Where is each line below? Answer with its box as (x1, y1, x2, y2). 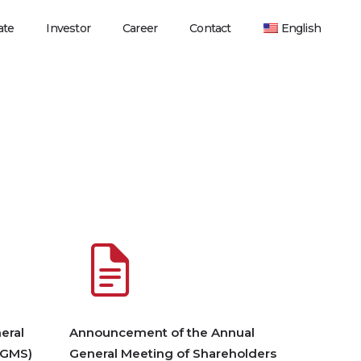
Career (122, 21, 158, 35)
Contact (189, 21, 231, 35)
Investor (46, 21, 90, 35)
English (280, 21, 321, 35)
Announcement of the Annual (69, 325, 255, 340)
